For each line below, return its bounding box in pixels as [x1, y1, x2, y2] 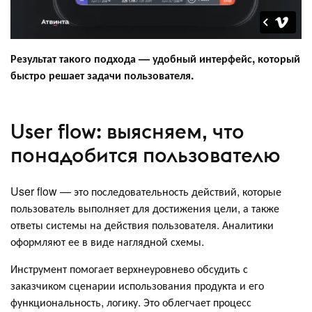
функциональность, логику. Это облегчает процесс [10, 293, 251, 310]
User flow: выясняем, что [10, 118, 244, 145]
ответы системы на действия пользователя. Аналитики [10, 216, 274, 233]
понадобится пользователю [10, 142, 281, 169]
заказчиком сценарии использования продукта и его [10, 276, 264, 293]
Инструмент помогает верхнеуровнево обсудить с [10, 260, 248, 276]
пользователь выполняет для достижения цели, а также [10, 199, 279, 216]
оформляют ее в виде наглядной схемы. [10, 233, 204, 249]
